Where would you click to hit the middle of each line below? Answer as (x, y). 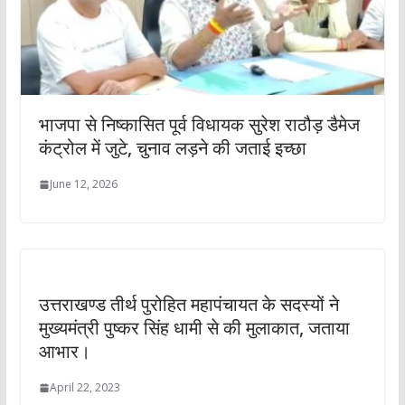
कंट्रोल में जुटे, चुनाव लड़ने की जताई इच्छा (172, 148)
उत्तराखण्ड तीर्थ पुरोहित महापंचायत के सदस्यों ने (188, 305)
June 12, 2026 (83, 184)
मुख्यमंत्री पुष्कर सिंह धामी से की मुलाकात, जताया (194, 328)
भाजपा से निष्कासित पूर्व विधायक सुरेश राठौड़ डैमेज (199, 125)
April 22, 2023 (85, 388)
